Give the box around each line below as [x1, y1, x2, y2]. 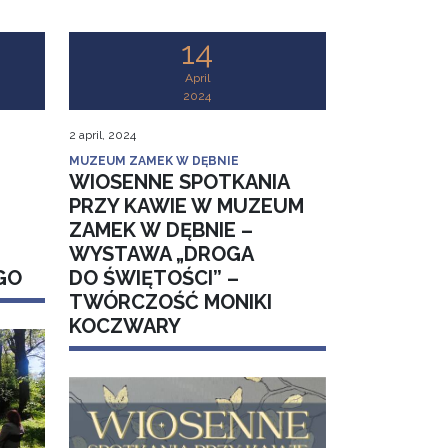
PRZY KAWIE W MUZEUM [68, 194, 304, 219]
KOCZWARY [68, 314, 181, 339]
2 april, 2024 [68, 128, 136, 143]
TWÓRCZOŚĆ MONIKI [68, 290, 272, 315]
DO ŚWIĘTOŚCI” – [68, 266, 239, 291]
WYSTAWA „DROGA [68, 242, 253, 267]
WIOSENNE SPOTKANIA [68, 170, 289, 195]
